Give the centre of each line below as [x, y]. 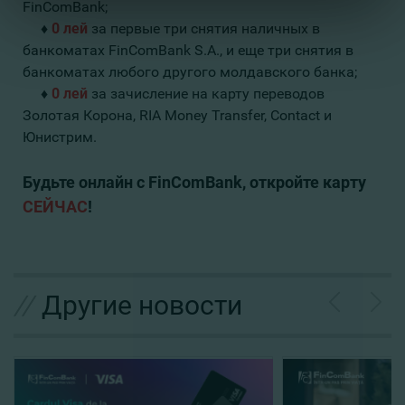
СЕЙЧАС [55, 207]
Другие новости [142, 306]
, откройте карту [304, 183]
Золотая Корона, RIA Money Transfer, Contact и [177, 116]
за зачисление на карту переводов [206, 94]
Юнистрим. [60, 137]
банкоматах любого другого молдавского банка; [190, 72]
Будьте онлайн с [85, 183]
